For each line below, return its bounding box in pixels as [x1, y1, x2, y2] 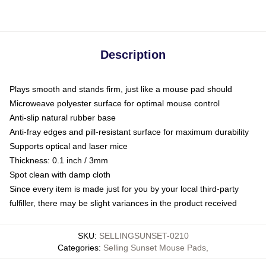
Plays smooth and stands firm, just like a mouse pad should [9, 84, 232, 94]
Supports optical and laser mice [9, 141, 128, 151]
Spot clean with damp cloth [9, 169, 110, 179]
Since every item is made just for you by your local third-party [9, 183, 239, 194]
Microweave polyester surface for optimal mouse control [9, 98, 220, 108]
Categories [58, 242, 99, 252]
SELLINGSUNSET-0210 [99, 230, 189, 240]
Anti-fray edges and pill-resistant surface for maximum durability [9, 126, 249, 137]
